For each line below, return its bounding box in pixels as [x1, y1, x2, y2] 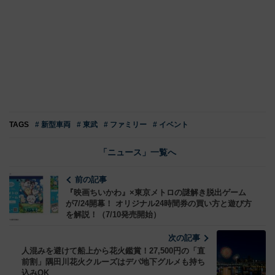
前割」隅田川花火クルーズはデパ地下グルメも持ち [21, 257, 205, 267]
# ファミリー [104, 120, 147, 130]
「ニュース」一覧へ [99, 147, 176, 158]
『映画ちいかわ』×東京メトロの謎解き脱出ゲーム [66, 188, 246, 198]
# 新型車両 [35, 120, 71, 130]
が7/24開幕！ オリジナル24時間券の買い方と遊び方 [66, 199, 252, 209]
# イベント [153, 120, 188, 130]
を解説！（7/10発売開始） [66, 210, 161, 220]
